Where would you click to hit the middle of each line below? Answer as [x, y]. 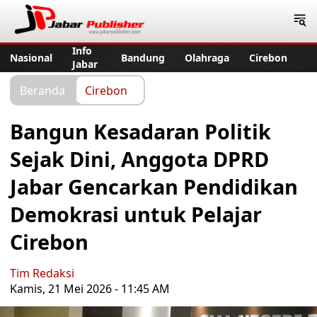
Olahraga [207, 57]
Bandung [143, 57]
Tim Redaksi [42, 273]
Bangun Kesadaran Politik [140, 131]
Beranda [42, 90]
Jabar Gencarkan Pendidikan [154, 186]
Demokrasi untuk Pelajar [136, 214]
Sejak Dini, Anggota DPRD [139, 159]
